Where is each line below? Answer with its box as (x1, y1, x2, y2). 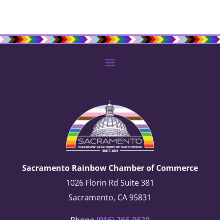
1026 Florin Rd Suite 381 (65, 177, 154, 188)
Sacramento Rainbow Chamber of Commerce (22, 162, 198, 173)
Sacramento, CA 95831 (68, 192, 152, 203)
